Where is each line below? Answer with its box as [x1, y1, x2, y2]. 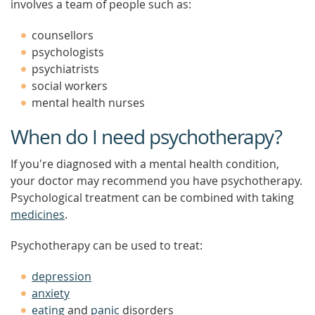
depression [32, 269, 91, 284]
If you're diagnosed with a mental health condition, [11, 156, 279, 172]
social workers [32, 78, 108, 94]
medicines [11, 207, 65, 222]
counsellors [32, 27, 94, 43]
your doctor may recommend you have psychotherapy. [11, 173, 302, 188]
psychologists [32, 44, 104, 60]
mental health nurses [32, 95, 145, 110]
